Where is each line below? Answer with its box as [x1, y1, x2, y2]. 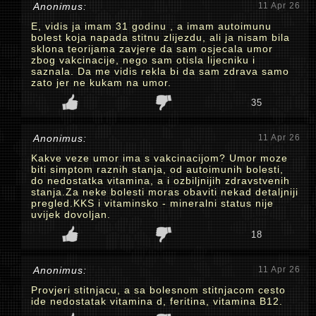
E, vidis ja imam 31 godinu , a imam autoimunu [31, 20, 272, 32]
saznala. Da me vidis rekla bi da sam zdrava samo [31, 66, 289, 77]
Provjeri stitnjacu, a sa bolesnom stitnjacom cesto [31, 284, 286, 296]
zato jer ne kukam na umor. [31, 77, 171, 88]
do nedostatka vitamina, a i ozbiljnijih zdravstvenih [31, 175, 290, 186]
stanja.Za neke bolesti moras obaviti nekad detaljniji [31, 186, 298, 197]
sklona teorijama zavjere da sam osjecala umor [31, 43, 273, 54]
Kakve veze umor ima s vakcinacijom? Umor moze [31, 152, 288, 164]
